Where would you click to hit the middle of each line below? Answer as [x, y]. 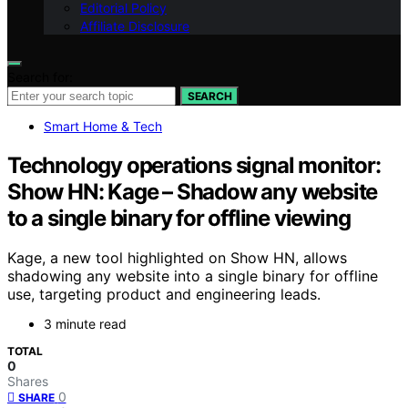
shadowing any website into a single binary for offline [193, 276]
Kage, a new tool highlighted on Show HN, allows [177, 258]
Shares [28, 382]
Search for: [40, 76]
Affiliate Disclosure [135, 25]
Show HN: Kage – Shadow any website [193, 191]
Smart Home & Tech [103, 126]
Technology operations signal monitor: [194, 165]
